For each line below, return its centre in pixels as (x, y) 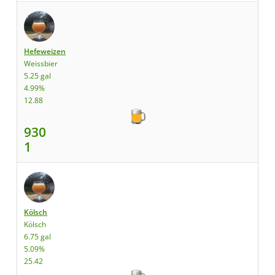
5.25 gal (37, 76)
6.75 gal (37, 237)
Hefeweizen (45, 51)
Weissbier (41, 64)
